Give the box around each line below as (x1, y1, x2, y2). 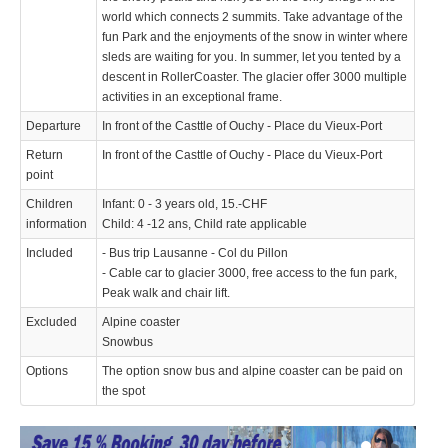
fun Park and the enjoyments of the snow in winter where (102, 30, 408, 44)
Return (26, 148, 63, 162)
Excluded (26, 315, 77, 329)
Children (26, 197, 73, 211)
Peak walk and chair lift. (102, 286, 230, 300)
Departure (26, 119, 81, 133)
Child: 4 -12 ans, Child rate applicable (102, 217, 307, 231)
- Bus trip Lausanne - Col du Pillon (102, 246, 288, 260)
